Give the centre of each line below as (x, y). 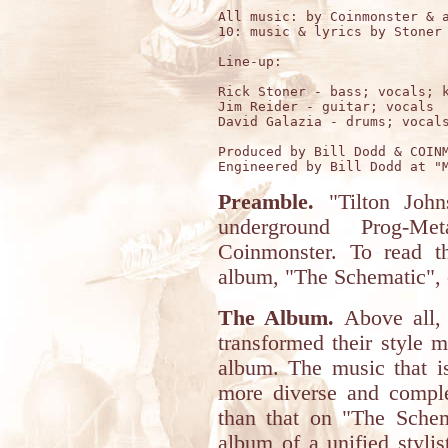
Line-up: (250, 61)
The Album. (276, 318)
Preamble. (266, 202)
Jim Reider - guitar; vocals (326, 106)
